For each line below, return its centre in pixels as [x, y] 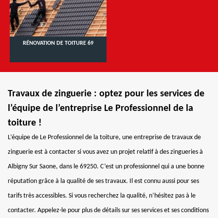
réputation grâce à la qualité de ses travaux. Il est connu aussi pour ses [103, 181]
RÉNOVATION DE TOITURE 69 [58, 43]
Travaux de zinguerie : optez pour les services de [106, 94]
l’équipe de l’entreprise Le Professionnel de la [100, 109]
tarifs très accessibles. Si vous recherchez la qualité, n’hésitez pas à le [102, 196]
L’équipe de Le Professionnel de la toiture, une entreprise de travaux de [104, 137]
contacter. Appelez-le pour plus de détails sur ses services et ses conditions [108, 210]
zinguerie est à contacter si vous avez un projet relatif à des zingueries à [105, 152]
